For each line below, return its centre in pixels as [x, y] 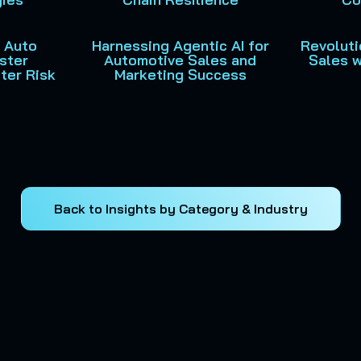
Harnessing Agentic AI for [180, 46]
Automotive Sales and [180, 60]
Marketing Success [180, 75]
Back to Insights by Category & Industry [180, 209]
